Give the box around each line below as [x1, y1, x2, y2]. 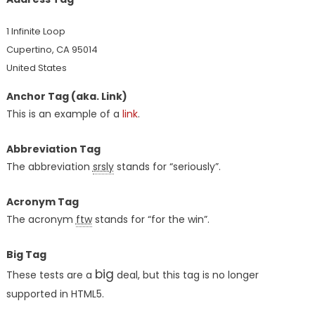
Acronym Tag [6, 195, 79, 210]
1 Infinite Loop [6, 25, 65, 39]
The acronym [6, 212, 76, 227]
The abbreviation [6, 160, 93, 174]
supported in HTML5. [6, 287, 104, 302]
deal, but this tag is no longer [113, 268, 259, 283]
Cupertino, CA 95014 [6, 43, 98, 57]
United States [6, 61, 67, 75]
